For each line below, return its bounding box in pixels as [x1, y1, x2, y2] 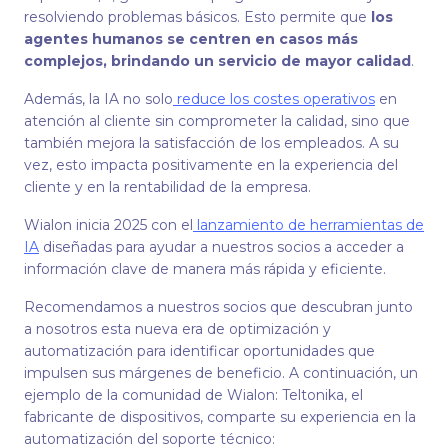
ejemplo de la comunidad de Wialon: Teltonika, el [24, 386, 363, 404]
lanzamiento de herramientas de [193, 216, 424, 234]
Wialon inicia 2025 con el [24, 216, 193, 234]
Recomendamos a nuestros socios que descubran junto [24, 298, 413, 316]
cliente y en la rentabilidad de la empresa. [24, 178, 311, 196]
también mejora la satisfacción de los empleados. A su [24, 134, 399, 152]
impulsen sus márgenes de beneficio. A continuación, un [24, 364, 418, 382]
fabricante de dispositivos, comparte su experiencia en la [24, 408, 416, 426]
